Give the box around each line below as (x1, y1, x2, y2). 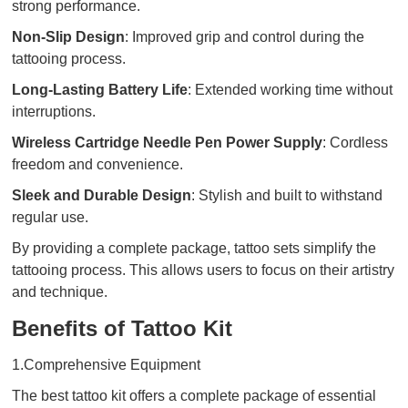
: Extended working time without (188, 82, 393, 97)
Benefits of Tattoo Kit (12, 316, 233, 341)
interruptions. (12, 104, 97, 119)
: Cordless (322, 135, 389, 150)
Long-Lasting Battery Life (12, 82, 189, 97)
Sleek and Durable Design (12, 188, 192, 203)
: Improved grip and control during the (125, 29, 365, 45)
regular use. (12, 209, 89, 225)
